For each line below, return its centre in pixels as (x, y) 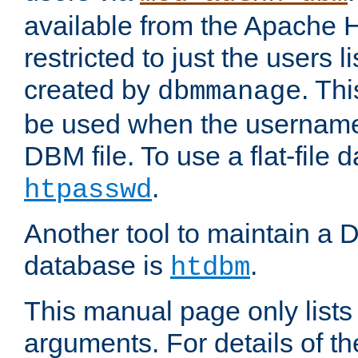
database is (97, 266)
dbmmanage (229, 92)
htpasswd (88, 191)
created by (91, 90)
